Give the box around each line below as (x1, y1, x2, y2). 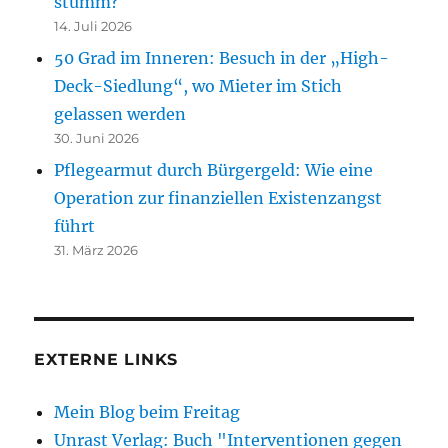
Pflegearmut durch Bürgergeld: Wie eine (54, 159, 374, 180)
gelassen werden (54, 103, 187, 124)
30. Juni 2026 (54, 129, 140, 146)
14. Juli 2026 (54, 17, 133, 34)
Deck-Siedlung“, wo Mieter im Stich (54, 75, 343, 96)
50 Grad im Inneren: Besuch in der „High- (54, 47, 390, 68)
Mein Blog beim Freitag (54, 401, 241, 422)
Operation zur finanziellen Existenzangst (54, 187, 383, 208)
